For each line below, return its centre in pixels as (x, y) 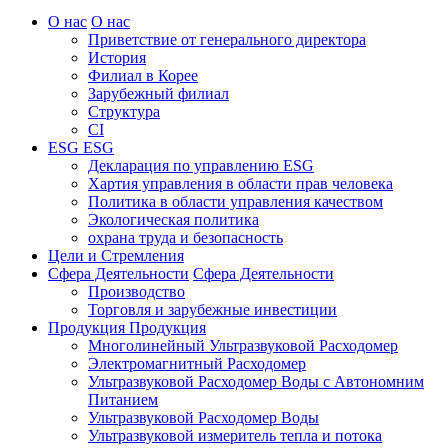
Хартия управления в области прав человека (240, 183)
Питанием (123, 399)
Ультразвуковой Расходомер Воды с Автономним (256, 381)
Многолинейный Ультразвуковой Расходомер (243, 345)
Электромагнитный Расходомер (197, 363)
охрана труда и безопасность (185, 237)
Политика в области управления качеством (235, 201)
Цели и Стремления (116, 255)
